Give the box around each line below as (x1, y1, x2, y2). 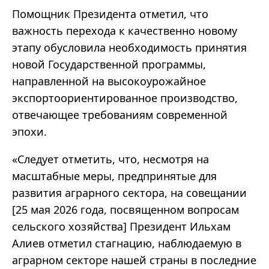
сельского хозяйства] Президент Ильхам (12, 219, 231, 234)
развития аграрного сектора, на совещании (12, 186, 247, 201)
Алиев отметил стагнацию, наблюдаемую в (12, 236, 241, 251)
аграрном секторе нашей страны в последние (12, 253, 256, 268)
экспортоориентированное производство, (12, 91, 238, 106)
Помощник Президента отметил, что (12, 7, 208, 22)
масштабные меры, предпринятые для (12, 169, 217, 184)
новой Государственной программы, (12, 57, 206, 72)
